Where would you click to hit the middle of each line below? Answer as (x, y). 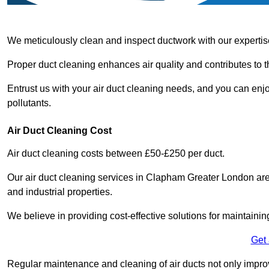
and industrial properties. (60, 192)
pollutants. (29, 103)
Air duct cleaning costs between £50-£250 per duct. (116, 153)
